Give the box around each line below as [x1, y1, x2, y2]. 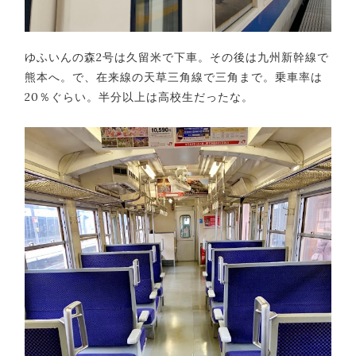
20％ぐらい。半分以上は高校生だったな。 [25, 90, 253, 105]
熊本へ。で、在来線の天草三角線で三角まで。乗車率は [25, 70, 323, 85]
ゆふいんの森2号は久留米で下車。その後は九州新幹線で [25, 50, 329, 65]
